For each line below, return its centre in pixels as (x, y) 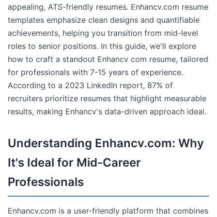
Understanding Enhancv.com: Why (106, 143)
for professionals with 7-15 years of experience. (95, 72)
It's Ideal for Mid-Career (74, 163)
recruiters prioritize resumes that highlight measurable (107, 98)
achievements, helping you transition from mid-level (103, 33)
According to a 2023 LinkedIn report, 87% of (90, 85)
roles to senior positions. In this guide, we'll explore (102, 46)
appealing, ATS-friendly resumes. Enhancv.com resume (108, 7)
